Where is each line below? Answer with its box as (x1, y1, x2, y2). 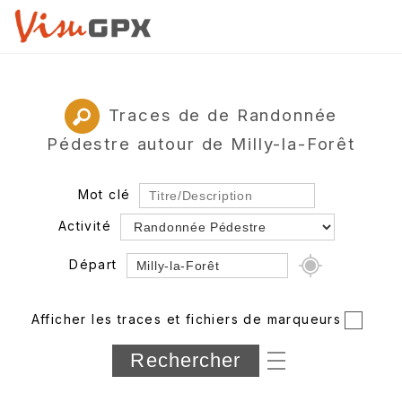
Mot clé (77, 186, 131, 202)
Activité (57, 217, 112, 233)
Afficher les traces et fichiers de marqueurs (31, 310, 342, 327)
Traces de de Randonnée (108, 104, 338, 125)
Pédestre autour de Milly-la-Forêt (47, 133, 355, 153)
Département (36, 336, 128, 352)
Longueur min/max (39, 368, 168, 384)
